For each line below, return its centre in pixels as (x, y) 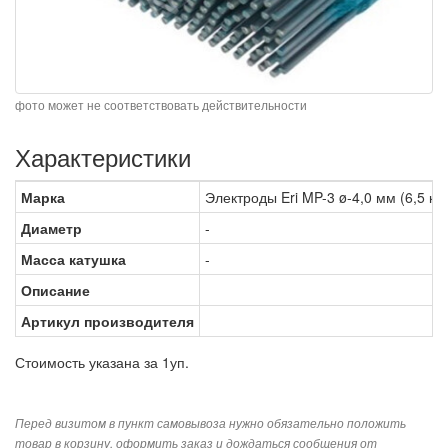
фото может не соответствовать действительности (161, 104)
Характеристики (103, 156)
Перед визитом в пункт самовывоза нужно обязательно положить (210, 422)
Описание (55, 289)
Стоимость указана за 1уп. (102, 361)
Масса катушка (73, 258)
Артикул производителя (107, 320)
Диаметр (51, 227)
